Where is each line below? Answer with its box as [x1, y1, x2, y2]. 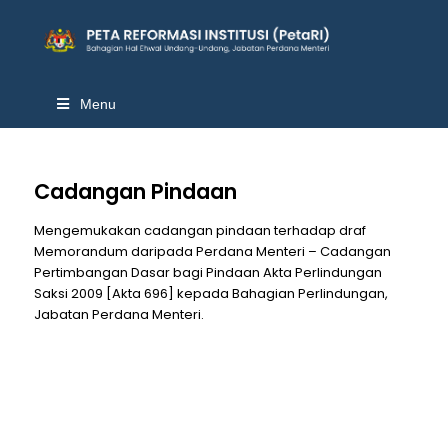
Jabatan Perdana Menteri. [33, 305, 204, 324]
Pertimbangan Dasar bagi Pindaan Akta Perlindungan [33, 263, 382, 282]
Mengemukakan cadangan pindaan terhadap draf [33, 221, 366, 240]
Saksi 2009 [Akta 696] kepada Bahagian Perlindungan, [33, 284, 388, 303]
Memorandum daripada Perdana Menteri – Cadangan [33, 242, 391, 261]
